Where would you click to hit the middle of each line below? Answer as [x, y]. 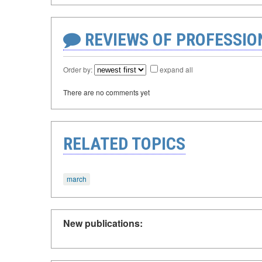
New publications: [103, 223]
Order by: [79, 70]
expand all [176, 70]
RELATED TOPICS [124, 144]
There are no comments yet [106, 92]
